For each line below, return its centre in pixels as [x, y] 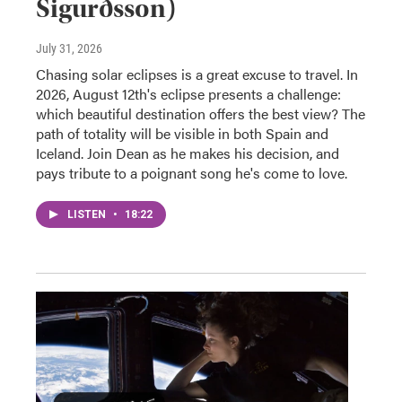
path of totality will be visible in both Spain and [182, 133]
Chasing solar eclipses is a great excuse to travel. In [197, 74]
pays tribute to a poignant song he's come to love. [192, 172]
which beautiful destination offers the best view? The [201, 113]
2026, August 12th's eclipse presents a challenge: [188, 93]
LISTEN [88, 214]
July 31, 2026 [69, 48]
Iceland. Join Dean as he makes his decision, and [188, 153]
